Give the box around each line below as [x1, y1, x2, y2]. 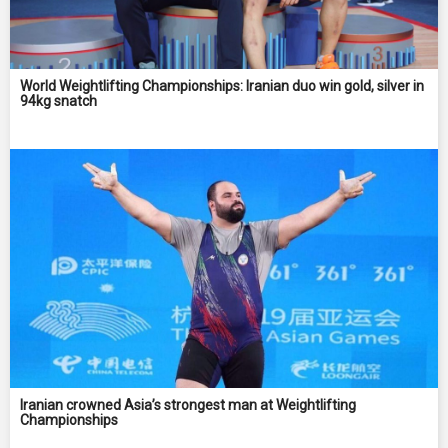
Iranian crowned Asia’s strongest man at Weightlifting [20, 397, 356, 414]
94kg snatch [20, 93, 97, 110]
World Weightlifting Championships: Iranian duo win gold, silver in [20, 78, 424, 95]
